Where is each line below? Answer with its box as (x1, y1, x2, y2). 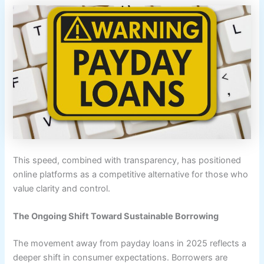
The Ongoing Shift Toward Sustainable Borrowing (13, 211, 219, 222)
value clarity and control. (13, 183, 111, 194)
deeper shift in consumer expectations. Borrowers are (13, 252, 228, 263)
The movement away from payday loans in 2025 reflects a (13, 238, 247, 249)
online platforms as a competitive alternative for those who (13, 169, 249, 180)
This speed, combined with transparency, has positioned (13, 154, 242, 166)
